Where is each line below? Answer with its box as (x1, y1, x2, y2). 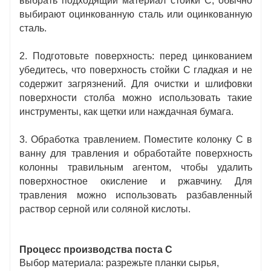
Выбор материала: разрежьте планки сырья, (19, 257, 219, 268)
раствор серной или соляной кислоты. (19, 203, 191, 214)
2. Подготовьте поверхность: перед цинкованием (19, 50, 253, 61)
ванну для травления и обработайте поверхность (19, 148, 253, 158)
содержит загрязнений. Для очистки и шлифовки (19, 78, 253, 89)
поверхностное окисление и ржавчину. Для (19, 175, 253, 186)
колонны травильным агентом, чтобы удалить (19, 162, 253, 172)
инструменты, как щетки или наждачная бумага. (19, 106, 233, 117)
